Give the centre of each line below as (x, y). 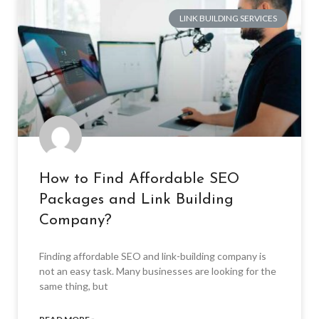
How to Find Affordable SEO (139, 179)
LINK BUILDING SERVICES (228, 19)
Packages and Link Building (136, 199)
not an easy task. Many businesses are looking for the (158, 271)
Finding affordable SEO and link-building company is (153, 256)
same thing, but (74, 286)
